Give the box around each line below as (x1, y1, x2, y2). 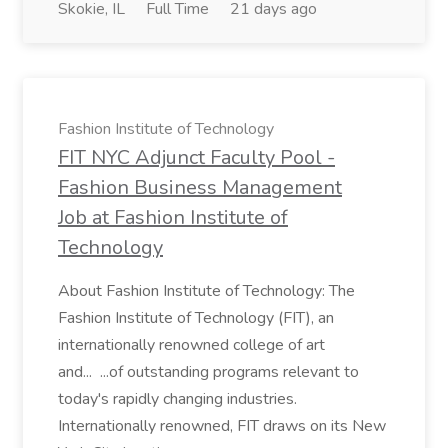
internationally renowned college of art (58, 334, 325, 356)
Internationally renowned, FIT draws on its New (58, 415, 386, 437)
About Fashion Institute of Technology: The (58, 280, 355, 302)
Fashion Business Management (58, 174, 342, 201)
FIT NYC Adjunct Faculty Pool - (58, 144, 335, 171)
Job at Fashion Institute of (58, 204, 288, 231)
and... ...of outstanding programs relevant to (58, 361, 359, 383)
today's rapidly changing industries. (58, 388, 297, 410)
